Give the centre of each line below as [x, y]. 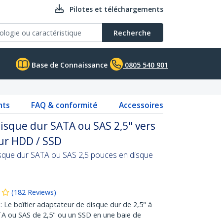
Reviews [41, 192]
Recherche [132, 33]
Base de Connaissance [69, 65]
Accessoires [141, 105]
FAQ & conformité [64, 105]
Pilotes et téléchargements [116, 9]
